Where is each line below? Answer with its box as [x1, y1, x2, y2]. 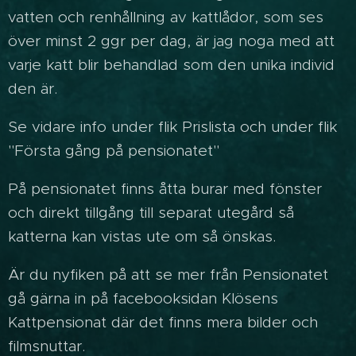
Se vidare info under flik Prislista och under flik [8, 118, 337, 137]
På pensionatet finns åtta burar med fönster [8, 180, 322, 199]
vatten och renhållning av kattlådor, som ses [8, 8, 323, 27]
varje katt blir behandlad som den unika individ [8, 56, 335, 75]
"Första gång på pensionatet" [8, 141, 219, 161]
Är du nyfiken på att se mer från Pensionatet [8, 265, 328, 284]
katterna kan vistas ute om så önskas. [8, 227, 281, 246]
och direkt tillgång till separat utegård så [8, 203, 294, 222]
